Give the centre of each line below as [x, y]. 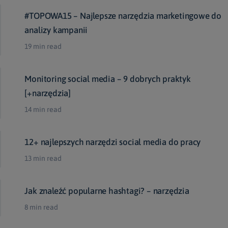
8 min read [41, 207]
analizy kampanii [56, 30]
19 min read [43, 47]
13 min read [43, 159]
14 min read [43, 110]
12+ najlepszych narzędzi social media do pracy [113, 142]
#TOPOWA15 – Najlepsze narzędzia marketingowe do [123, 16]
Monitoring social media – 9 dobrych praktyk [108, 79]
